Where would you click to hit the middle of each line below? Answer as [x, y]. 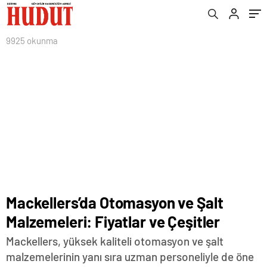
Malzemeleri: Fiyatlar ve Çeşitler [113, 221]
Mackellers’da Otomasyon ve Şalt [115, 202]
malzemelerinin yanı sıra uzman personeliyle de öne [130, 257]
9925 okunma [32, 41]
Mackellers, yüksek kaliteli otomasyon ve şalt [115, 241]
